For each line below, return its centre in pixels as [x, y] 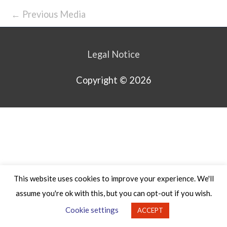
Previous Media [53, 14]
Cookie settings [92, 210]
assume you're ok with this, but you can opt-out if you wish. [113, 193]
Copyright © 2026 [113, 80]
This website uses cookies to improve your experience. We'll [113, 179]
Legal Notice [113, 54]
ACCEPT [150, 210]
